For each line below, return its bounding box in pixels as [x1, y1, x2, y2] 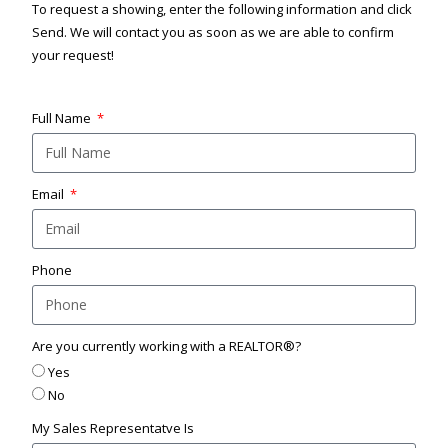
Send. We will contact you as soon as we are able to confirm [32, 22, 395, 41]
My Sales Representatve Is [32, 418, 195, 437]
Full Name [32, 108, 95, 127]
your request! [32, 45, 115, 64]
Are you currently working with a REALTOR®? [32, 336, 302, 355]
